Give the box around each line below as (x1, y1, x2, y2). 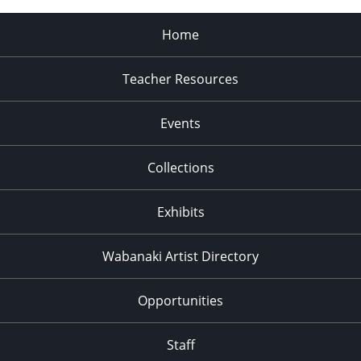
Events (160, 114, 201, 132)
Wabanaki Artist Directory (102, 247, 259, 265)
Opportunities (138, 291, 223, 309)
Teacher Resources (122, 69, 239, 88)
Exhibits (156, 202, 205, 221)
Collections (147, 158, 214, 176)
